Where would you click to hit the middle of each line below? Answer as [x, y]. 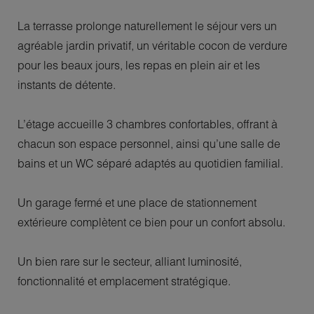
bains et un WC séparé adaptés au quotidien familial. [150, 163]
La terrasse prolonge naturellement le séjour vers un [147, 26]
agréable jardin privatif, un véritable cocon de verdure [152, 45]
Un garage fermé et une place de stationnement [137, 202]
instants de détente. [67, 84]
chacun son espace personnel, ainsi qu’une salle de [149, 143]
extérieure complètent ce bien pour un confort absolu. [151, 222]
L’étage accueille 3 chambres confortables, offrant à [148, 124]
